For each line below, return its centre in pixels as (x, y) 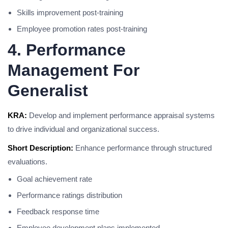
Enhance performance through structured (142, 148)
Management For (74, 70)
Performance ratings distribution (69, 195)
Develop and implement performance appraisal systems (121, 115)
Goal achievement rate (54, 179)
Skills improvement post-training (70, 12)
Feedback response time (58, 211)
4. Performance (67, 50)
